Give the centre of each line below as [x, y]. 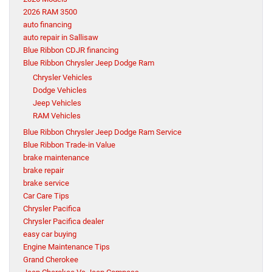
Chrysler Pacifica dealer [63, 222]
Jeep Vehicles [57, 103]
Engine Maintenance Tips [66, 247]
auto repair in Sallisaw [61, 38]
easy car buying [50, 234]
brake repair [43, 171]
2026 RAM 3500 [50, 12]
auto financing [47, 25]
